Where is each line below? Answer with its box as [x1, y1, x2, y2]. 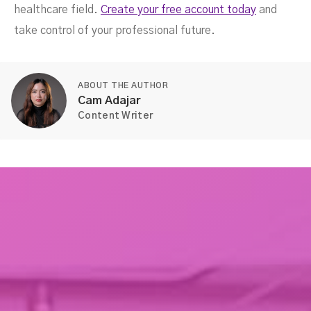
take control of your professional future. [14, 24, 215, 36]
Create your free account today [101, 3, 256, 15]
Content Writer [78, 110, 153, 121]
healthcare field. [14, 3, 101, 15]
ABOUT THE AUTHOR [78, 81, 168, 90]
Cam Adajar [78, 94, 141, 106]
